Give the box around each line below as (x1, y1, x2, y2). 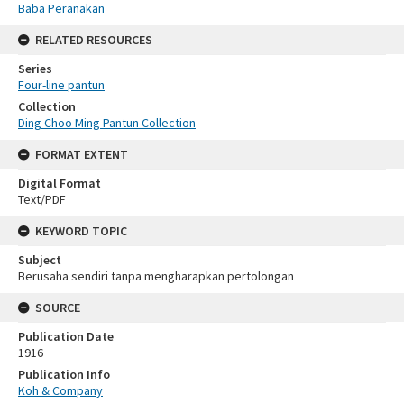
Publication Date (18, 327, 114, 344)
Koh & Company (18, 381, 103, 399)
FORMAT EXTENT (35, 145, 128, 162)
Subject (18, 251, 61, 268)
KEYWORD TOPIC (35, 222, 127, 239)
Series (18, 60, 52, 77)
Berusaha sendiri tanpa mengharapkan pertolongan (18, 267, 294, 284)
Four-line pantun (18, 76, 105, 93)
